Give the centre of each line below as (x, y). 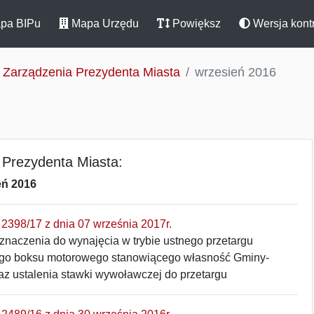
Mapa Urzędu (104, 23)
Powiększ (195, 23)
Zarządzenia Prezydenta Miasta (91, 72)
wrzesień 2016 (235, 72)
